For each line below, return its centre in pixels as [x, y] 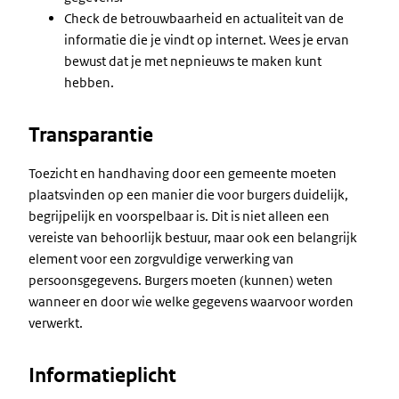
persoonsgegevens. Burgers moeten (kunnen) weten [181, 280]
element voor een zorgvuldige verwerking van [161, 259]
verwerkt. [56, 323]
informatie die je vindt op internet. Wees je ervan [207, 40]
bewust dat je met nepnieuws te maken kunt [193, 61]
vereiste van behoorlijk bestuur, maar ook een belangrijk [193, 237]
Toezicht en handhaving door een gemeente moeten [183, 173]
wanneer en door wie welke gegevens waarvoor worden [191, 301]
